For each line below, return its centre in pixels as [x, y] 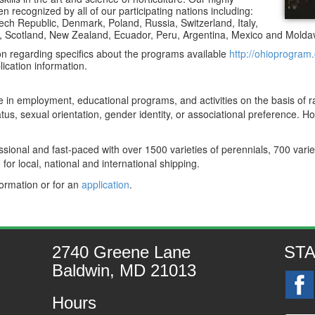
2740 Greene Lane [121, 252]
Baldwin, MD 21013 [124, 270]
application [105, 184]
